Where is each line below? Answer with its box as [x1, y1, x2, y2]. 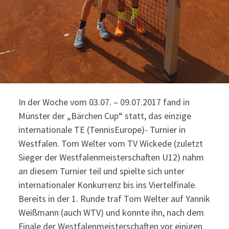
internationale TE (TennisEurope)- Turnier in [18, 123, 186, 135]
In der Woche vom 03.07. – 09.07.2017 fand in [18, 96, 190, 108]
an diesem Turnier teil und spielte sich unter [18, 165, 185, 177]
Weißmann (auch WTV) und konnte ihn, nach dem [18, 206, 204, 218]
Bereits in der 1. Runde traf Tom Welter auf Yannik [18, 192, 210, 204]
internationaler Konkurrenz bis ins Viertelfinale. [18, 178, 197, 191]
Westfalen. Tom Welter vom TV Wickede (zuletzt [18, 137, 203, 149]
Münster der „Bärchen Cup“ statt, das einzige [18, 109, 191, 122]
